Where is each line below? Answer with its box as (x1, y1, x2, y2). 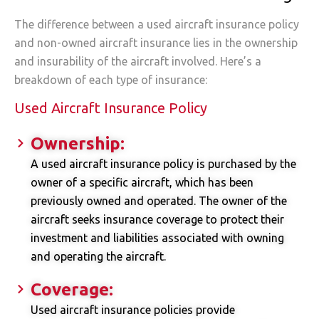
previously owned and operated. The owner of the (30, 194, 287, 208)
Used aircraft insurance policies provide (30, 303, 235, 317)
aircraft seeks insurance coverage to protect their (30, 213, 284, 226)
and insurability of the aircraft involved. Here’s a (14, 55, 261, 68)
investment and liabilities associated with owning (30, 231, 284, 245)
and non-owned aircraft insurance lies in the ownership (14, 36, 298, 49)
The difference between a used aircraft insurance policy (14, 18, 299, 31)
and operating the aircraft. (30, 250, 166, 263)
